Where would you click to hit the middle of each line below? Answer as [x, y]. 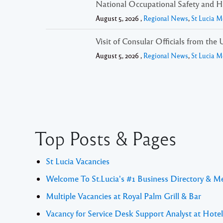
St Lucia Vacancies [78, 161]
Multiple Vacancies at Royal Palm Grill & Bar [123, 196]
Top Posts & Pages [106, 138]
